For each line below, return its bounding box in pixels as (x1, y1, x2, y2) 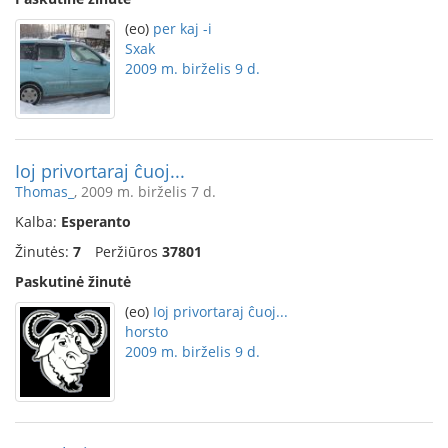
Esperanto (61, 212, 131, 231)
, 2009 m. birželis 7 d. (74, 182, 216, 201)
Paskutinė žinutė (15, 272, 131, 291)
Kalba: (15, 212, 61, 231)
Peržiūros (95, 242, 162, 261)
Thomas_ (15, 182, 74, 201)
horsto (125, 322, 168, 341)
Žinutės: (15, 242, 73, 261)
